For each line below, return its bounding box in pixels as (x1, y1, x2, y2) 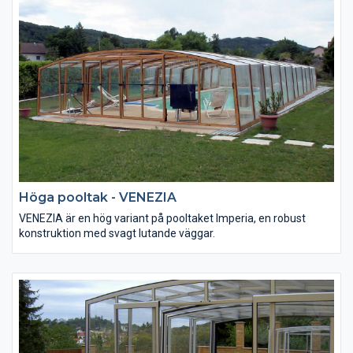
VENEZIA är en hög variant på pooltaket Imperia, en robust (19, 211, 306, 225)
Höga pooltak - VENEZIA (19, 189, 176, 205)
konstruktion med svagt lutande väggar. (19, 226, 215, 240)
